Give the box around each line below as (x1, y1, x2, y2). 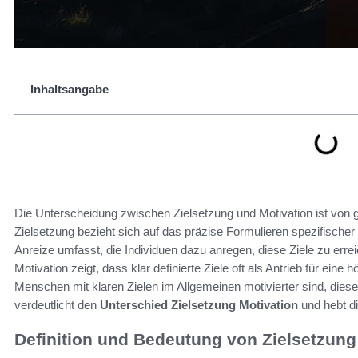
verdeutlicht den (14, 298, 100, 312)
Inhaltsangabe (30, 82, 109, 96)
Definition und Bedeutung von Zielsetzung (14, 330, 356, 348)
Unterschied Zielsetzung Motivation (100, 298, 298, 312)
